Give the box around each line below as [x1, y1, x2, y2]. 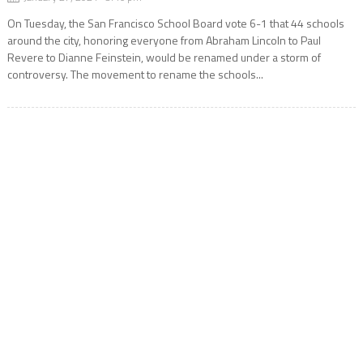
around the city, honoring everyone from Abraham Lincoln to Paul [6, 32, 321, 49]
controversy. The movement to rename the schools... [6, 66, 263, 83]
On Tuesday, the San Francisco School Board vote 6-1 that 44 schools [6, 15, 344, 32]
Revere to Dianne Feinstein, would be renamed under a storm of [6, 49, 321, 66]
